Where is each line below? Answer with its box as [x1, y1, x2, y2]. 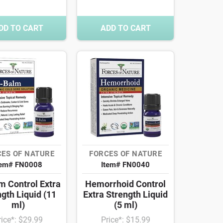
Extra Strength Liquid [83, 189, 168, 200]
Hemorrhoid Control [85, 179, 166, 190]
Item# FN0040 [101, 160, 150, 170]
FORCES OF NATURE [89, 149, 162, 159]
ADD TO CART [100, 23, 151, 33]
